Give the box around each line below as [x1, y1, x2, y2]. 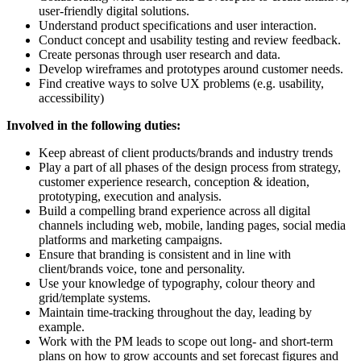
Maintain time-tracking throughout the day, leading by [39, 305, 312, 319]
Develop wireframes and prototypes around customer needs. [39, 61, 343, 76]
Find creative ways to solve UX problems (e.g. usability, [39, 76, 324, 90]
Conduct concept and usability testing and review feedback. [39, 32, 341, 47]
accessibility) [39, 90, 104, 105]
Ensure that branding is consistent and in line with [39, 247, 291, 261]
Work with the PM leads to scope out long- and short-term [39, 334, 333, 348]
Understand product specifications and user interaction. [39, 18, 317, 32]
